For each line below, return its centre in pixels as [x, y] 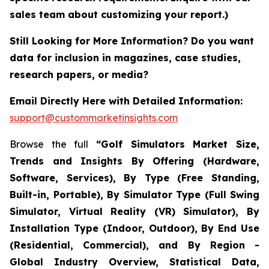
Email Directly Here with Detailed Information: [126, 101]
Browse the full [53, 144]
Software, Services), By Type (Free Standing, [134, 178]
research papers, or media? [80, 75]
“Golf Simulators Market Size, [178, 144]
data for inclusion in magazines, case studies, [125, 58]
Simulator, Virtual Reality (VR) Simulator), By [134, 212]
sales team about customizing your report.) [119, 15]
